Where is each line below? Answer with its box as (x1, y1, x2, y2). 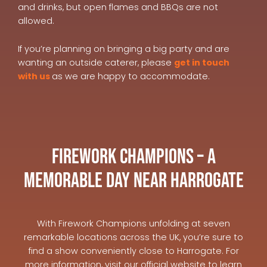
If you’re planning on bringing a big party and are (18, 43, 229, 55)
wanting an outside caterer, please (18, 57, 174, 69)
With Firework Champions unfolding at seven (37, 218, 230, 230)
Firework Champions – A (51, 144, 216, 170)
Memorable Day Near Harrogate (23, 168, 244, 194)
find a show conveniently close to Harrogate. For (28, 245, 239, 257)
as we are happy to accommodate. (52, 70, 210, 83)
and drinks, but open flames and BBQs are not (18, 1, 218, 14)
